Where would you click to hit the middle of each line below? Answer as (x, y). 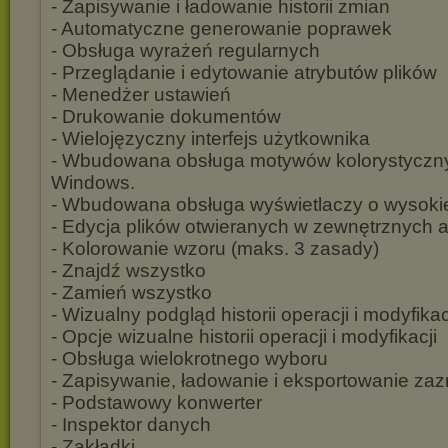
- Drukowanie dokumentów (166, 116)
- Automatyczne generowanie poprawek (221, 28)
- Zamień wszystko (131, 292)
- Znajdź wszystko (128, 270)
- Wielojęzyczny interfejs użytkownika (210, 138)
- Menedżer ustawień (141, 94)
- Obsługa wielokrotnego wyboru (189, 358)
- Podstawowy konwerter (156, 402)
